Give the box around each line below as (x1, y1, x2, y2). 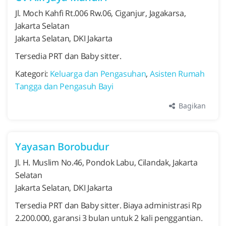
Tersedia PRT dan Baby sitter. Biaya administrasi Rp (15, 200, 202, 211)
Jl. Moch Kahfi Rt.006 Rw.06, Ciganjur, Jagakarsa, (15, 8, 186, 19)
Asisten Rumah (149, 68, 205, 79)
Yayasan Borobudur (15, 140, 109, 153)
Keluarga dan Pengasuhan (49, 68, 146, 79)
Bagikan (177, 101, 206, 110)
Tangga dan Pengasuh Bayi (15, 81, 114, 92)
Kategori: (15, 68, 50, 79)
